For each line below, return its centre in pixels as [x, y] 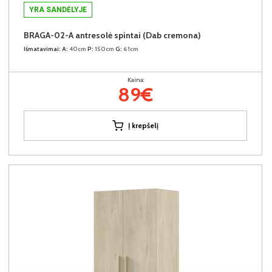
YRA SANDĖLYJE [58, 9]
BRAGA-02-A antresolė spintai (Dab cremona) [112, 35]
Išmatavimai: [42, 49]
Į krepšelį [143, 125]
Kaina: [135, 80]
